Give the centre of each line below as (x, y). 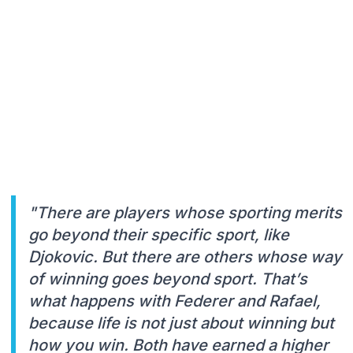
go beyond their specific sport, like (159, 234)
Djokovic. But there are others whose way (185, 256)
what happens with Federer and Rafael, (175, 301)
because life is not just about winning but (181, 323)
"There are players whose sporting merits (185, 212)
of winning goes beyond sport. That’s (168, 279)
